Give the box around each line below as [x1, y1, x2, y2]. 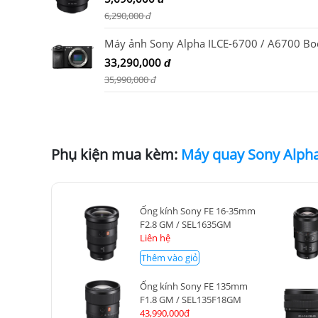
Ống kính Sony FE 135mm [140, 279, 248, 292]
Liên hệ [140, 231, 171, 244]
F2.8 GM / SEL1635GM [140, 217, 232, 231]
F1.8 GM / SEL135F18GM [140, 292, 242, 306]
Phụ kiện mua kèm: [51, 144, 177, 164]
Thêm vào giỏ [141, 251, 199, 264]
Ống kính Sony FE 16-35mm [140, 204, 256, 217]
